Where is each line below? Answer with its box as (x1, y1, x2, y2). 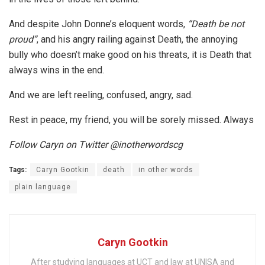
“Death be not (188, 18, 244, 30)
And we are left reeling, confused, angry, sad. (9, 89, 193, 101)
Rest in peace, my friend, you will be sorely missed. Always (9, 114, 254, 126)
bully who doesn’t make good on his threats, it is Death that (9, 49, 251, 61)
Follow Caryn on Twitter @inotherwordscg (9, 139, 183, 151)
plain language (15, 183, 71, 192)
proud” (9, 34, 37, 46)
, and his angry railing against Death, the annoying (37, 34, 238, 46)
